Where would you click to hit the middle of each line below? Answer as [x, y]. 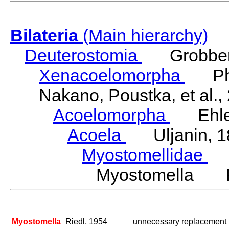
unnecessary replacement [180, 222]
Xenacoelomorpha [112, 75]
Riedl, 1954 [86, 222]
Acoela [97, 135]
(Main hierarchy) [143, 36]
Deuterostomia [83, 55]
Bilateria [44, 36]
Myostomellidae [145, 155]
